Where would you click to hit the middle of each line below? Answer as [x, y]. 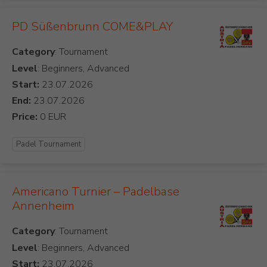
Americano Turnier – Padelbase [96, 192]
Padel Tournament [49, 145]
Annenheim [43, 206]
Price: [25, 117]
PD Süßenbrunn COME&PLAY [92, 27]
